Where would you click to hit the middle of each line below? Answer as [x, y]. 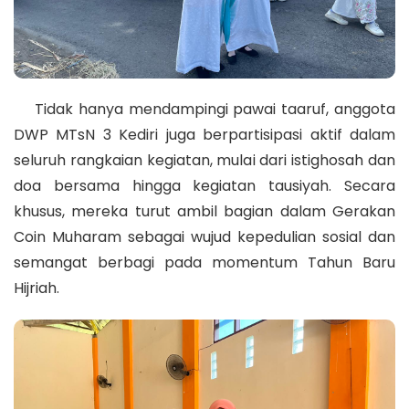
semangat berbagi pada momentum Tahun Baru [204, 263]
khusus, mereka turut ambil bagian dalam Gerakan [204, 212]
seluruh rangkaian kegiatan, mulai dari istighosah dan [204, 161]
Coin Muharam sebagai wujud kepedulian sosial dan [204, 237]
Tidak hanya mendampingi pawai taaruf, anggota [204, 110]
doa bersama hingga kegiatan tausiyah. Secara [204, 186]
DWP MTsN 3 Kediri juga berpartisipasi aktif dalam [204, 135]
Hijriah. [37, 288]
